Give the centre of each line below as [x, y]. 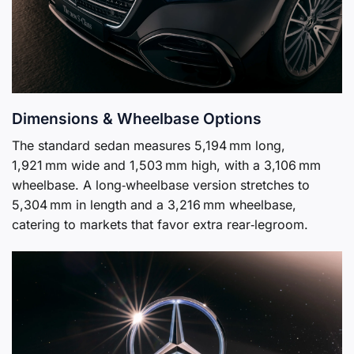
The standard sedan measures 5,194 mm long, [149, 145]
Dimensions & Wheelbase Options [137, 119]
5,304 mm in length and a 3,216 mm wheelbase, [154, 204]
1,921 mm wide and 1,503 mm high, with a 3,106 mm [166, 165]
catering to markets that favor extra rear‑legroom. [160, 224]
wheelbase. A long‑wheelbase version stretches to [161, 185]
